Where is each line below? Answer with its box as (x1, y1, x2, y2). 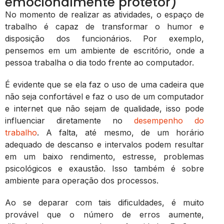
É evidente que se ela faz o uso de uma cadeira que (5, 79, 204, 89)
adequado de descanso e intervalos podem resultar (5, 139, 204, 149)
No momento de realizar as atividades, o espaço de (5, 9, 204, 19)
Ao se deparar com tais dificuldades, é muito (5, 197, 204, 207)
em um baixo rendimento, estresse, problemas (5, 151, 204, 161)
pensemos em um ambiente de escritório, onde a (5, 45, 204, 55)
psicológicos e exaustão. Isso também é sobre (5, 163, 204, 173)
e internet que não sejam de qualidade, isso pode (5, 103, 204, 113)
